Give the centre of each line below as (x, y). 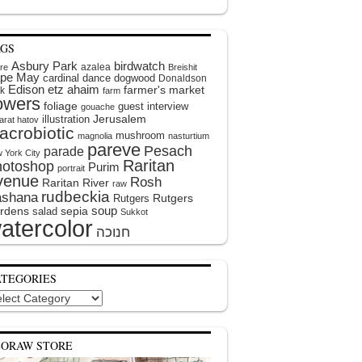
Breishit (183, 67)
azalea (96, 67)
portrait (71, 168)
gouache (98, 107)
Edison (26, 89)
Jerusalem (120, 119)
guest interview (153, 106)
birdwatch (139, 66)
